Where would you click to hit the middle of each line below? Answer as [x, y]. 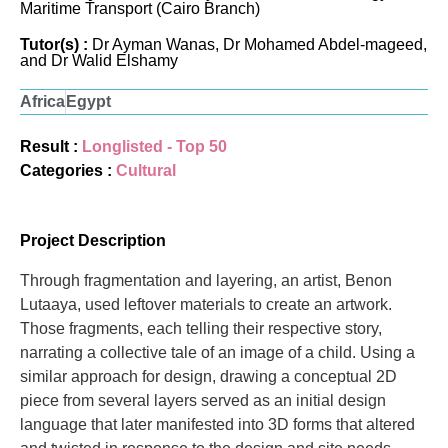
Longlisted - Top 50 [154, 146]
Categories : [68, 170]
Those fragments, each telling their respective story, [201, 328]
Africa [42, 101]
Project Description [93, 240]
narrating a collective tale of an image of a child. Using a [217, 352]
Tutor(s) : [56, 44]
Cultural [146, 170]
